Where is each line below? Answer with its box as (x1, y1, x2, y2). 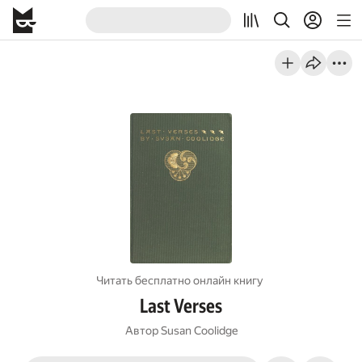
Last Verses (140, 295, 222, 318)
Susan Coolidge (160, 324, 238, 337)
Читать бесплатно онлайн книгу (96, 274, 263, 287)
